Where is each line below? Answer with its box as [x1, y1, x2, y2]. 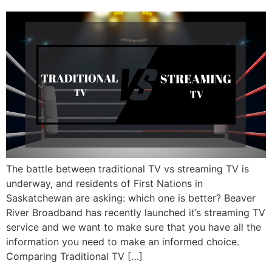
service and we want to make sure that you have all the [6, 221, 261, 234]
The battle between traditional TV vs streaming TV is [6, 163, 249, 175]
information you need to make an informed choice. [6, 236, 242, 248]
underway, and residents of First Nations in [6, 177, 203, 190]
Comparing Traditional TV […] [6, 250, 143, 263]
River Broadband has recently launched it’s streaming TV [6, 206, 265, 219]
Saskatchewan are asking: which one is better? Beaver [6, 192, 256, 205]
